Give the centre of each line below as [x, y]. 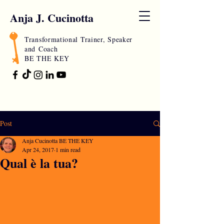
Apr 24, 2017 [38, 149]
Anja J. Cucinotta [52, 18]
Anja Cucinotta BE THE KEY [58, 140]
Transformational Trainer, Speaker [79, 39]
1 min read [68, 149]
